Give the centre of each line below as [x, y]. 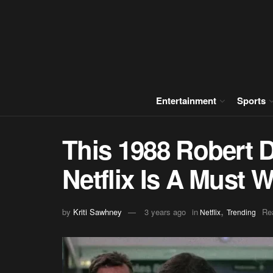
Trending [241, 211]
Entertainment [186, 101]
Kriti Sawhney [97, 211]
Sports [251, 101]
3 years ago [165, 211]
